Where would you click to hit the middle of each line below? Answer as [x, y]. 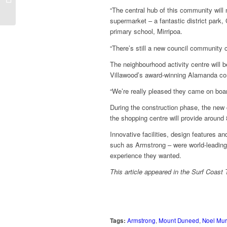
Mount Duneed [179, 220]
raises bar [32, 8]
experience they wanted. [146, 155]
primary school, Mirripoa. [146, 31]
